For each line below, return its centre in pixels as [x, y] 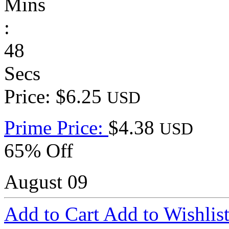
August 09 [46, 182]
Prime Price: [56, 128]
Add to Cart [54, 214]
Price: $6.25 [55, 97]
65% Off [39, 151]
